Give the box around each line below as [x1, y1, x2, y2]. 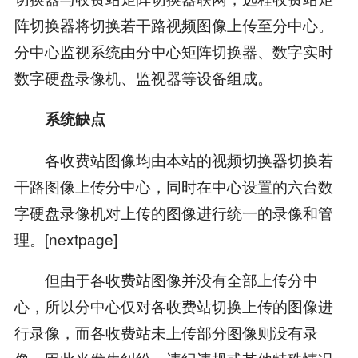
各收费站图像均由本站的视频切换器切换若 [14, 148, 333, 170]
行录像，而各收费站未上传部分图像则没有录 [14, 320, 318, 343]
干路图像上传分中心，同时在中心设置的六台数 [14, 174, 333, 197]
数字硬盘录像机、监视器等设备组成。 [14, 66, 272, 88]
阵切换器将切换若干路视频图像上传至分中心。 [14, 13, 333, 35]
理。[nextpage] [14, 227, 117, 249]
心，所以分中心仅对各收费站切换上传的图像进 [14, 294, 333, 316]
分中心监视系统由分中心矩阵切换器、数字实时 [14, 39, 333, 62]
